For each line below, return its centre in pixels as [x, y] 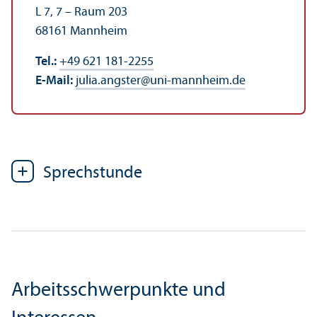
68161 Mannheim [81, 32]
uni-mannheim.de [198, 81]
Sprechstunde [93, 174]
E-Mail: [56, 81]
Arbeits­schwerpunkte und [119, 291]
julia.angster [108, 81]
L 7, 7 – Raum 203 [81, 13]
